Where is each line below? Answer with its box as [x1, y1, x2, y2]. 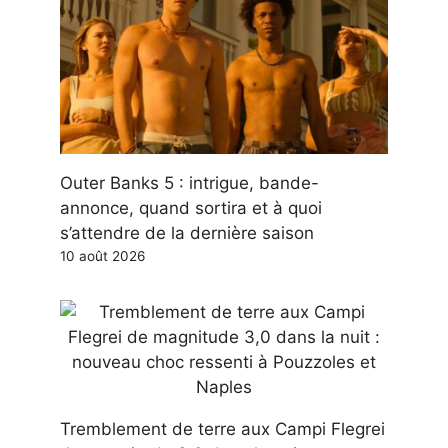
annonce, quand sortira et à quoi [60, 198, 322, 219]
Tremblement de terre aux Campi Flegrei [60, 419, 385, 440]
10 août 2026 [60, 248, 145, 265]
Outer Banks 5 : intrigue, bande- [60, 173, 319, 194]
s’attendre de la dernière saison [60, 223, 314, 244]
